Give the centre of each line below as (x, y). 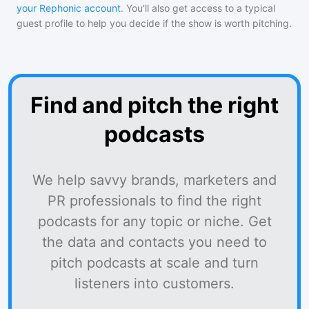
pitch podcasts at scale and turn (154, 263)
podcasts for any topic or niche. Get (154, 221)
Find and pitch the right (154, 105)
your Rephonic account (69, 8)
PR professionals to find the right (154, 201)
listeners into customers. (154, 283)
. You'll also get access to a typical (198, 8)
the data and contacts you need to (154, 242)
